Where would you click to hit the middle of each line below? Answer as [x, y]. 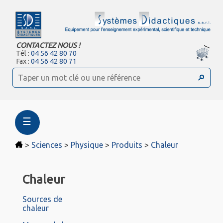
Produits [127, 145]
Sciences [47, 145]
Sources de [42, 199]
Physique [87, 145]
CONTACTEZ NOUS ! [48, 46]
